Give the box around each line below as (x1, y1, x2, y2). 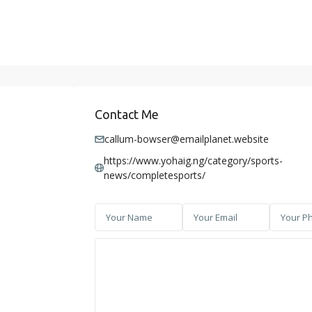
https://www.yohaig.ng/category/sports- (103, 154, 283, 168)
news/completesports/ (103, 169, 205, 182)
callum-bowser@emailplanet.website (104, 132, 269, 146)
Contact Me (95, 107, 159, 122)
